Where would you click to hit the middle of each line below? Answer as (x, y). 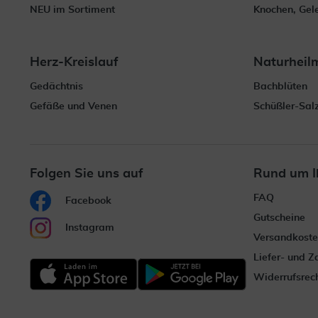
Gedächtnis (56, 87)
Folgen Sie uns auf (87, 174)
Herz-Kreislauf (74, 62)
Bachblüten (280, 87)
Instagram (90, 228)
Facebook (88, 201)
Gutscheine (279, 218)
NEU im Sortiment (72, 10)
